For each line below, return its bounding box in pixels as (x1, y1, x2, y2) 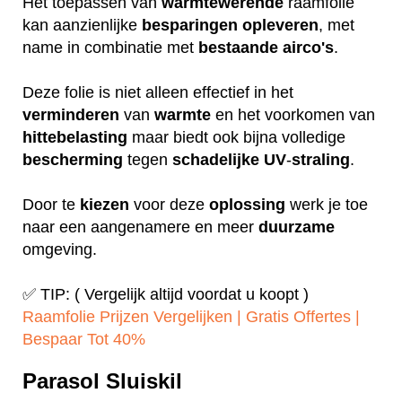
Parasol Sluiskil (22, 369, 182, 394)
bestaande (198, 39, 278, 57)
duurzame (258, 218, 335, 237)
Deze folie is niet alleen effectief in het (22, 83, 293, 102)
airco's (283, 39, 334, 57)
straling (292, 151, 350, 170)
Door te (22, 196, 80, 214)
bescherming (22, 151, 123, 170)
